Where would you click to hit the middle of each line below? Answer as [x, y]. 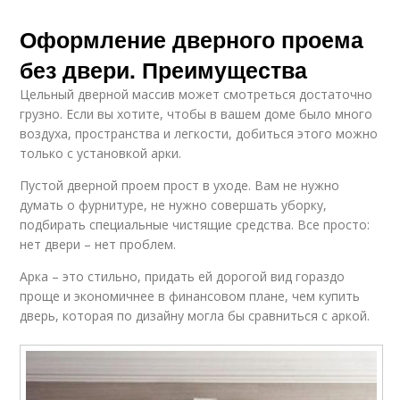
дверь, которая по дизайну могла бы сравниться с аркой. [195, 316]
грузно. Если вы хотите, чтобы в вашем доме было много [196, 114]
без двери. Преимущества [164, 70]
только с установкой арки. [101, 153]
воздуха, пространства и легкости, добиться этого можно [199, 133]
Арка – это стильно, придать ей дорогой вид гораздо [183, 276]
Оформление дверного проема [192, 39]
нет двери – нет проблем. [98, 244]
